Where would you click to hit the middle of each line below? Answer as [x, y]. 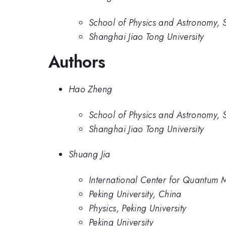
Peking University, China [135, 194]
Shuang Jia [90, 155]
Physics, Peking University [138, 208]
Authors [77, 62]
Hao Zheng [91, 90]
